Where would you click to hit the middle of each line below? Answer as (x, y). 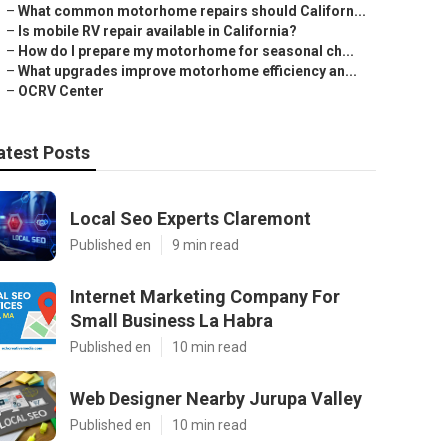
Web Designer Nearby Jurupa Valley (216, 398)
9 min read (205, 245)
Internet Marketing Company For (205, 296)
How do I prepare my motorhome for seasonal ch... (186, 51)
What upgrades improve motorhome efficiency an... (187, 71)
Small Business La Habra (171, 320)
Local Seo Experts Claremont (190, 218)
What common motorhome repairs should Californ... (192, 11)
